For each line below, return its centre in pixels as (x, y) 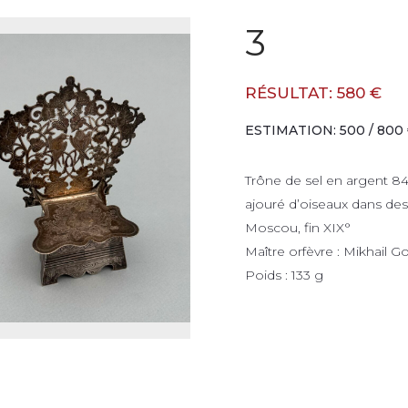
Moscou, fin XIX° (298, 228)
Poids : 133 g (284, 275)
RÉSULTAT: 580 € (313, 93)
